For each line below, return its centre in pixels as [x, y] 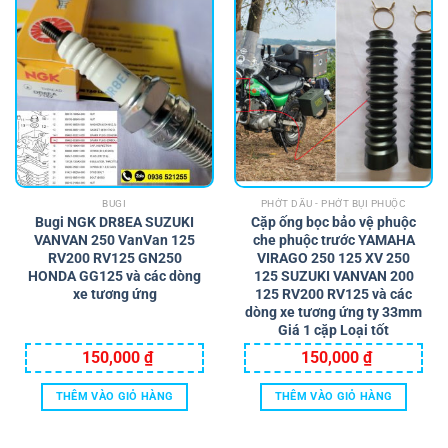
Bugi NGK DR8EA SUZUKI [114, 222]
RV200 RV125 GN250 [114, 258]
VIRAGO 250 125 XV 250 [333, 258]
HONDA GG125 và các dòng [114, 276]
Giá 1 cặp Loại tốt [333, 330]
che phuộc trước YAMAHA [333, 240]
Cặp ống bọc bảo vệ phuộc [333, 222]
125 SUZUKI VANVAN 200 [333, 276]
